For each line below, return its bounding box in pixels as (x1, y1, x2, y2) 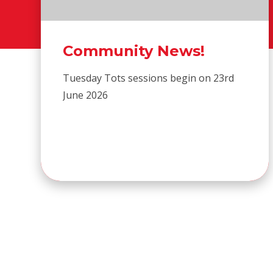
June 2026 (63, 88, 108, 102)
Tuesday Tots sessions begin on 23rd (63, 71, 235, 85)
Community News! (63, 41, 205, 60)
